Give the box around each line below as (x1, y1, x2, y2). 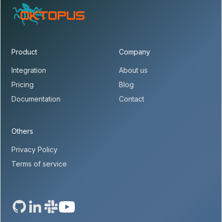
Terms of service (11, 160, 67, 168)
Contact (119, 95, 144, 104)
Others (11, 127, 34, 136)
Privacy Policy (11, 145, 58, 154)
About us (119, 66, 148, 75)
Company (119, 48, 150, 56)
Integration (11, 66, 47, 75)
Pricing (11, 80, 34, 89)
